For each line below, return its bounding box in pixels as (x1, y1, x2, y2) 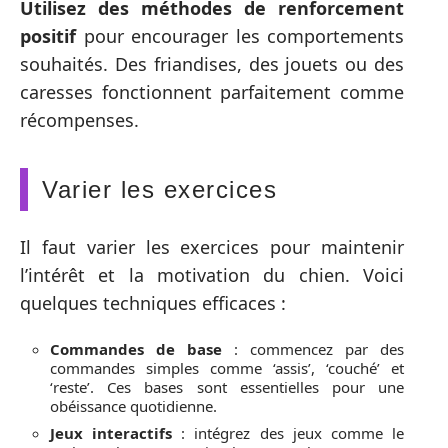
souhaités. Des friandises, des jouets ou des (20, 51, 404, 76)
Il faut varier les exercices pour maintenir (20, 235, 404, 259)
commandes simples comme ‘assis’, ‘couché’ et (50, 357, 404, 378)
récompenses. (20, 107, 139, 132)
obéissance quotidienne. (50, 395, 217, 416)
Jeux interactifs (50, 422, 173, 443)
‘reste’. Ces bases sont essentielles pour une (50, 376, 404, 397)
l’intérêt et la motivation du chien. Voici (20, 263, 404, 287)
